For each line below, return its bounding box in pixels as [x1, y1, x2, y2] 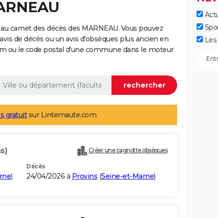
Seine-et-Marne [101, 172, 154, 181]
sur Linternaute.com [27, 110, 96, 120]
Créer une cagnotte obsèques [88, 146, 167, 154]
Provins [72, 172, 97, 181]
